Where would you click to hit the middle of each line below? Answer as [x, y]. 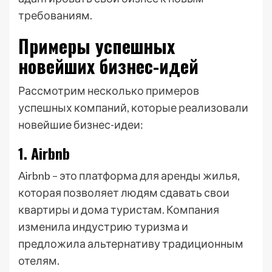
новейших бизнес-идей [108, 66]
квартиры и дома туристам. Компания [119, 209]
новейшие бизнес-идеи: [81, 124]
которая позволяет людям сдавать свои [124, 192]
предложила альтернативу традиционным [131, 243]
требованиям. [55, 15]
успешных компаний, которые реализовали [133, 107]
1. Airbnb [44, 153]
